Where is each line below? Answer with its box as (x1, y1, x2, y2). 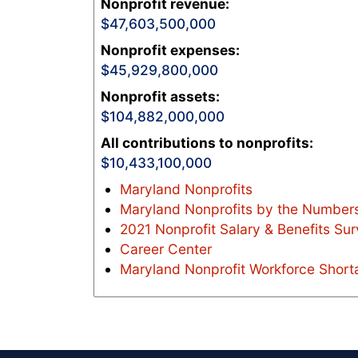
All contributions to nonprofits (101, 134, 309, 152)
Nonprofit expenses (101, 42, 236, 59)
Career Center (120, 241, 212, 258)
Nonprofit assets (101, 88, 216, 105)
